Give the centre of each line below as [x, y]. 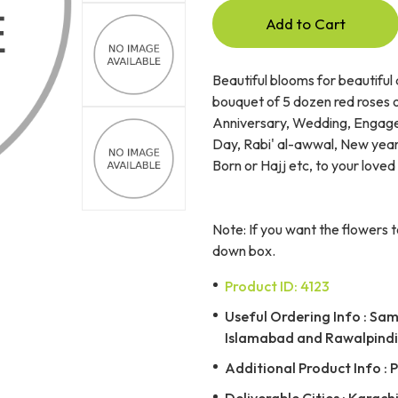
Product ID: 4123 [277, 286]
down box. [244, 250]
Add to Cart [306, 23]
